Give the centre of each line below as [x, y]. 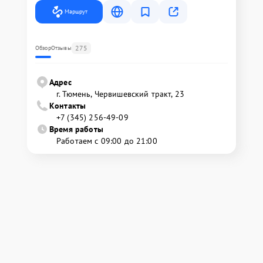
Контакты [68, 106]
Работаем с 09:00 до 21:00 [107, 141]
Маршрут [76, 11]
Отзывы [61, 48]
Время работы [76, 129]
